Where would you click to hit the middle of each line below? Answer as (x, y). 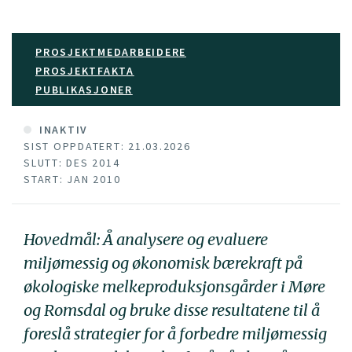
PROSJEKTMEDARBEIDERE (111, 52)
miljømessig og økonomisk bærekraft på (163, 263)
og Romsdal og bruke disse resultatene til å (172, 310)
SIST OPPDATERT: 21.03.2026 (107, 146)
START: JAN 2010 (72, 179)
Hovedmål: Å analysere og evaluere (146, 239)
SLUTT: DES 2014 (72, 163)
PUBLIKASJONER (84, 90)
